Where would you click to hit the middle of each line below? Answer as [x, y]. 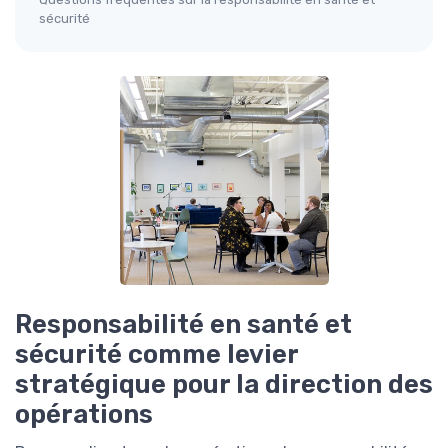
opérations [84, 414]
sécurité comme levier [156, 354]
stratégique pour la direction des [224, 384]
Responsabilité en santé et [183, 324]
